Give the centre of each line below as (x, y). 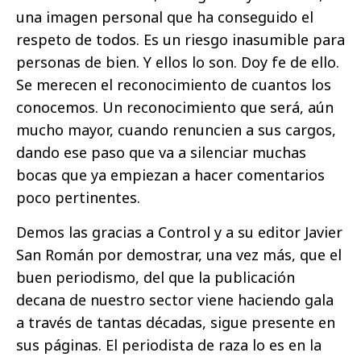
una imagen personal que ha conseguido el (165, 17)
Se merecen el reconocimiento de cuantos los (174, 85)
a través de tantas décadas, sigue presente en (176, 323)
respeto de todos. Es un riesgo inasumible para (180, 40)
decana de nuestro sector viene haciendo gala (175, 300)
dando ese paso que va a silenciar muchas (161, 153)
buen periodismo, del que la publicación (156, 278)
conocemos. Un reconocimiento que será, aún (175, 108)
